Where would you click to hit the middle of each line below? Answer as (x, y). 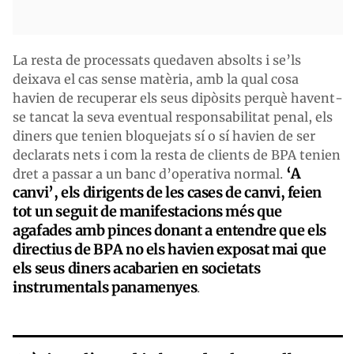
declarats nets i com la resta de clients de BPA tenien (177, 154)
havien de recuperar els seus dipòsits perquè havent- (178, 98)
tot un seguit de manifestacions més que (147, 211)
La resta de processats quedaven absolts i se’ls (157, 60)
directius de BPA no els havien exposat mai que (169, 249)
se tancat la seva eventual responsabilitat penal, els (173, 117)
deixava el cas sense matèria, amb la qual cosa (156, 79)
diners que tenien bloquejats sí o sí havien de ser (164, 136)
